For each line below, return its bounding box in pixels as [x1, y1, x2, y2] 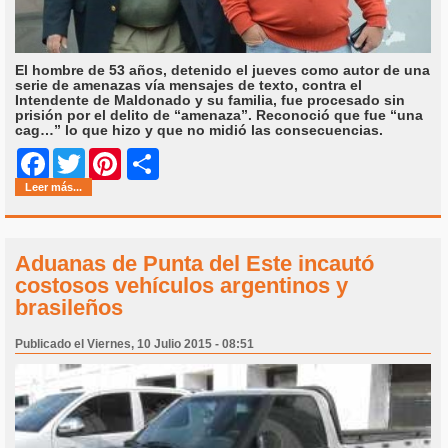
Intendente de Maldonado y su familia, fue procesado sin [15, 91, 405, 108]
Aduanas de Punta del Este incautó [15, 250, 374, 276]
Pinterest [121, 155, 182, 172]
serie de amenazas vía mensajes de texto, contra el [15, 76, 362, 93]
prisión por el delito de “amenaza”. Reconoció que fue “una [15, 106, 423, 123]
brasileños [15, 294, 123, 320]
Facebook [49, 155, 117, 172]
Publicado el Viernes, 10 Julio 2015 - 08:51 [15, 336, 254, 351]
